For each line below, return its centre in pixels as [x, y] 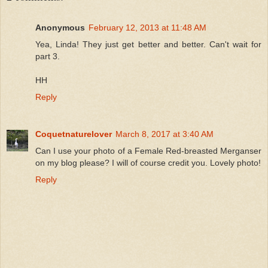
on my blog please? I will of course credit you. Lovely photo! [148, 163]
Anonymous [60, 28]
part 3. [48, 57]
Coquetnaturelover [74, 134]
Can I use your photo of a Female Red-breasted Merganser [148, 151]
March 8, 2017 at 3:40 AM [165, 134]
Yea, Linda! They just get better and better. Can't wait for [148, 45]
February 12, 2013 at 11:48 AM [147, 28]
